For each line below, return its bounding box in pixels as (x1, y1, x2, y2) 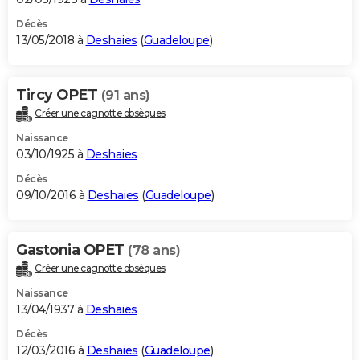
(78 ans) (128, 242, 180, 258)
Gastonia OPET (16, 240, 128, 259)
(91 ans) (100, 87, 150, 103)
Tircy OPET (16, 85, 101, 104)
